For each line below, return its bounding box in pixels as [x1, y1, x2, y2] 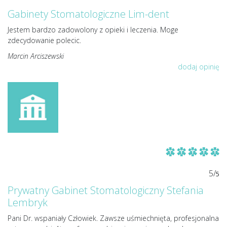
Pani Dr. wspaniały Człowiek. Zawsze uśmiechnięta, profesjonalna [8, 213, 219, 223]
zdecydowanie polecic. [8, 35, 81, 45]
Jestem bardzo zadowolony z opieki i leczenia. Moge [8, 25, 178, 34]
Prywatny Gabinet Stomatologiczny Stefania [8, 183, 204, 197]
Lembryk [8, 195, 48, 209]
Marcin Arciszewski [8, 51, 64, 61]
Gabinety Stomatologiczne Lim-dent [8, 7, 169, 21]
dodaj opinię [178, 62, 219, 71]
